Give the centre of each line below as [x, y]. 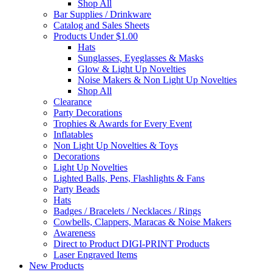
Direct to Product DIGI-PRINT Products [131, 244]
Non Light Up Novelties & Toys [116, 145]
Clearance [73, 102]
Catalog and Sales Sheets [101, 25]
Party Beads [76, 189]
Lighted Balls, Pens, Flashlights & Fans [129, 178]
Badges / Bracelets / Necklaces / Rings [127, 211]
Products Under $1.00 [96, 36]
